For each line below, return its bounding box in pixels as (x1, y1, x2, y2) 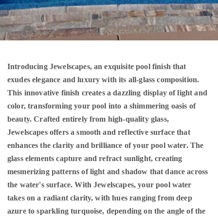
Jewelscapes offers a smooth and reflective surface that (7, 128, 190, 137)
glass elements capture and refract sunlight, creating (7, 154, 182, 163)
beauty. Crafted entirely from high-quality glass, (7, 115, 169, 124)
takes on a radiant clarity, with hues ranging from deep (7, 194, 192, 202)
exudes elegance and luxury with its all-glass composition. (7, 75, 200, 84)
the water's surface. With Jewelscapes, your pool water (7, 181, 192, 189)
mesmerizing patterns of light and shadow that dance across (7, 167, 208, 176)
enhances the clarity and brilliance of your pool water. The (7, 141, 204, 150)
